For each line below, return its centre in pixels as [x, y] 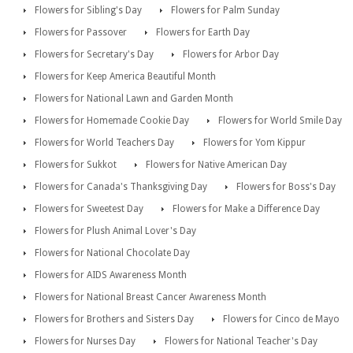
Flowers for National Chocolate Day [112, 253]
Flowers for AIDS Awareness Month [111, 275]
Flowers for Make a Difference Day [246, 208]
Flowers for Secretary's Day [94, 54]
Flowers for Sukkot [76, 164]
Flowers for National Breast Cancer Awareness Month [150, 297]
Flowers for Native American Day [216, 164]
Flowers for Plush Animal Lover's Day [115, 230]
